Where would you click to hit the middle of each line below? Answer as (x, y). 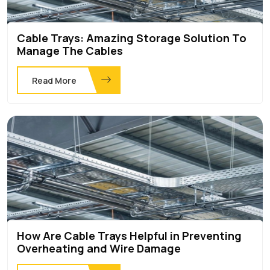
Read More (54, 80)
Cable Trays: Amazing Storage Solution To (132, 38)
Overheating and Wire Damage (99, 248)
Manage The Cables (70, 50)
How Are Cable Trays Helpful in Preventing (129, 235)
